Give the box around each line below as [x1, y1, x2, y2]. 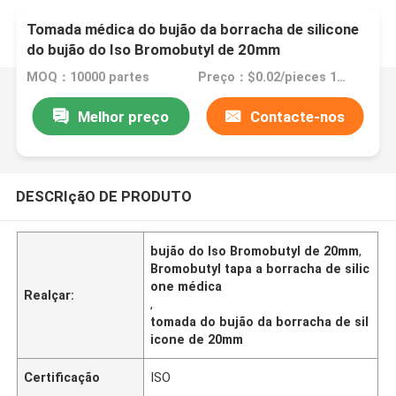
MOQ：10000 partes [27, 70, 150, 85]
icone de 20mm [150, 331, 244, 346]
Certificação [24, 369, 101, 385]
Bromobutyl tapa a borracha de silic [150, 261, 370, 276]
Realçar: [24, 287, 75, 302]
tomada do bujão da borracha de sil [150, 314, 369, 329]
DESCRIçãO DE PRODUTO [15, 187, 192, 205]
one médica [150, 278, 223, 293]
